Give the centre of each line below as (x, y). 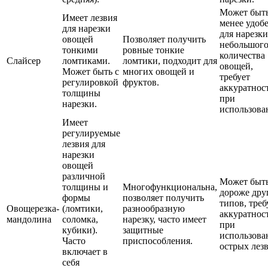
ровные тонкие (153, 50)
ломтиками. (86, 61)
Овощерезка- (33, 209)
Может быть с (91, 72)
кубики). (80, 230)
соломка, (80, 220)
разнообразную (154, 209)
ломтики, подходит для (170, 61)
